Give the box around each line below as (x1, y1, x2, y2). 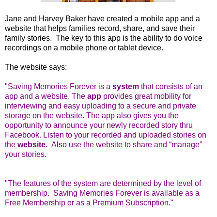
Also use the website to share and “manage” (51, 140, 202, 149)
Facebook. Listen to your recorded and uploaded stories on (5, 131, 206, 139)
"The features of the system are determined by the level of (5, 179, 201, 188)
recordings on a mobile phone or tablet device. (5, 44, 163, 52)
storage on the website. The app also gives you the (5, 111, 179, 120)
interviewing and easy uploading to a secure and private (5, 102, 196, 110)
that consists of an (141, 82, 202, 91)
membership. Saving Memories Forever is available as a (5, 189, 200, 198)
